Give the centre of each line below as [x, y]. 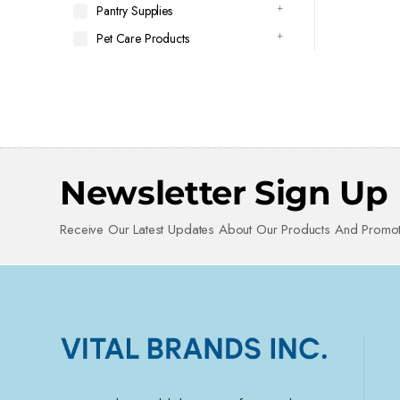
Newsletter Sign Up [224, 192]
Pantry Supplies [134, 11]
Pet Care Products [143, 38]
